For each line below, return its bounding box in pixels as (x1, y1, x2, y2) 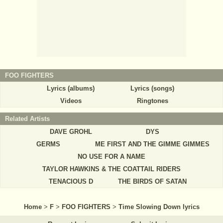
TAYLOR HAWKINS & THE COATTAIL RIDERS (42, 165, 181, 173)
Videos (60, 97, 82, 105)
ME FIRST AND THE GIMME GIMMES (95, 140, 210, 148)
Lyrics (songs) (130, 85, 174, 93)
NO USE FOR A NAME (78, 153, 145, 161)
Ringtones (136, 97, 168, 105)
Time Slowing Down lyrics (118, 203, 200, 211)
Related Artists (5, 115, 50, 123)
